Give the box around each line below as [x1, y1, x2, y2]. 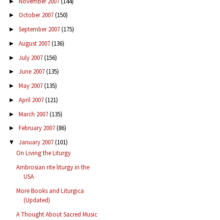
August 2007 [18, 39, 52, 48]
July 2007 [18, 53, 44, 62]
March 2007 [18, 110, 50, 118]
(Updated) [24, 195, 51, 204]
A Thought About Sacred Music [16, 210, 98, 219]
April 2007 [18, 95, 45, 104]
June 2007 [18, 67, 46, 76]
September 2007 [18, 25, 61, 34]
